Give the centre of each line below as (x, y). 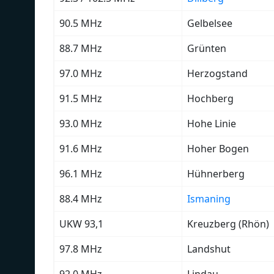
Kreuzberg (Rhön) (228, 224)
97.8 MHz (81, 249)
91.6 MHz (81, 148)
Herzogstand (217, 73)
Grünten (207, 48)
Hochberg (210, 98)
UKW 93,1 (81, 224)
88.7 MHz (81, 48)
